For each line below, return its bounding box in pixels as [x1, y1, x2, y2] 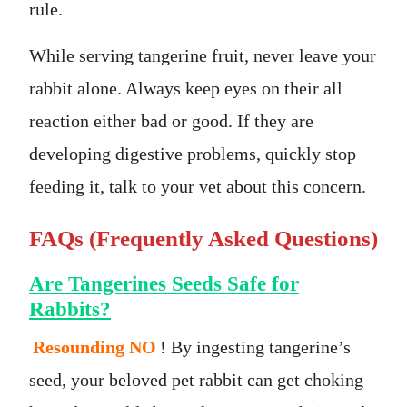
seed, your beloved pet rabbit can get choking [29, 369, 363, 390]
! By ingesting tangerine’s [160, 336, 351, 357]
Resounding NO [33, 336, 156, 357]
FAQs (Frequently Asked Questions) [29, 225, 378, 251]
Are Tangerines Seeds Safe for [29, 271, 299, 295]
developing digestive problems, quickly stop [29, 143, 356, 164]
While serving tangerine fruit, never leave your [29, 45, 376, 65]
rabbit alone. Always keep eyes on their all [29, 77, 342, 98]
